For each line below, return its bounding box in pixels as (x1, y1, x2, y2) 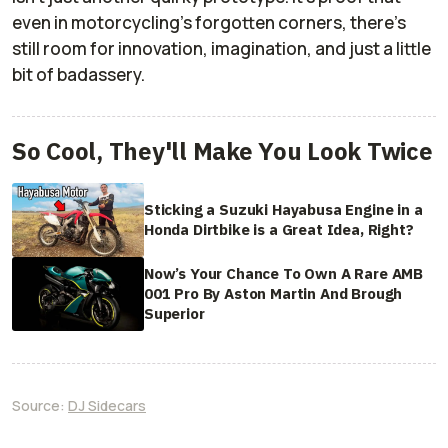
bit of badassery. (12, 62, 145, 86)
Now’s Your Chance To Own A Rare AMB (144, 264, 424, 284)
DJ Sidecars (68, 396, 146, 416)
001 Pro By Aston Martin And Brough (144, 284, 403, 304)
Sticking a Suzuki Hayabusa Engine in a (144, 199, 423, 219)
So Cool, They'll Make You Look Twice (12, 134, 433, 167)
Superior (144, 304, 205, 324)
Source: (12, 396, 68, 416)
